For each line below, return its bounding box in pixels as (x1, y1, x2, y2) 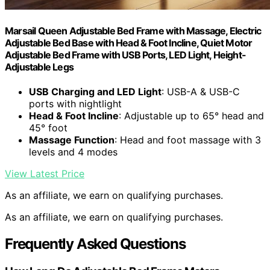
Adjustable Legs (5, 60, 74, 73)
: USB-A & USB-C (162, 86, 240, 98)
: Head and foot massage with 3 (115, 134, 261, 146)
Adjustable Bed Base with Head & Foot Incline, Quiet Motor (5, 36, 253, 49)
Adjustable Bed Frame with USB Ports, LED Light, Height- (5, 48, 246, 61)
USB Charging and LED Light (29, 86, 162, 98)
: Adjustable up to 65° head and (119, 110, 264, 122)
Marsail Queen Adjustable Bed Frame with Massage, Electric (5, 24, 262, 37)
